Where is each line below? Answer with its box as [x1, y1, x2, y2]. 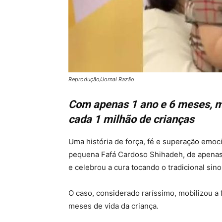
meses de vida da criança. [68, 201, 159, 211]
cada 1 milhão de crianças [68, 113, 194, 125]
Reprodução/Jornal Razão [68, 76, 134, 83]
